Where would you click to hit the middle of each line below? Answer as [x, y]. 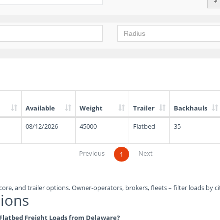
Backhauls [191, 108]
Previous [92, 153]
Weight [91, 108]
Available [40, 108]
